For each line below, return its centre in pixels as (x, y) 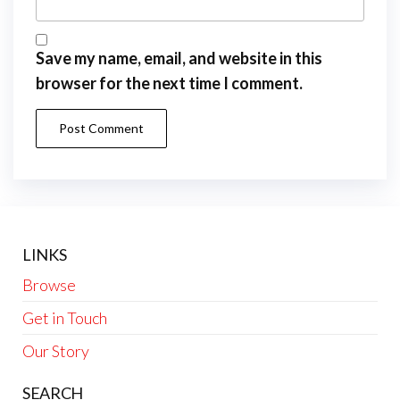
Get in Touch (65, 317)
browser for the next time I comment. (169, 83)
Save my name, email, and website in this (179, 58)
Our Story (56, 350)
